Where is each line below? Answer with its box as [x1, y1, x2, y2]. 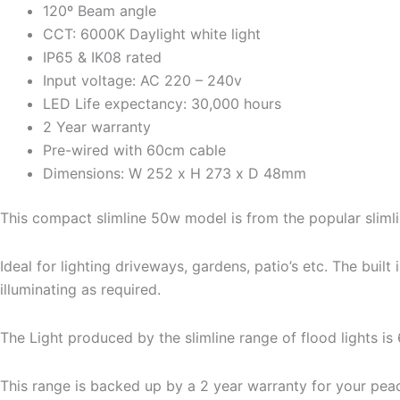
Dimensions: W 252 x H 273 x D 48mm [43, 163, 306, 182]
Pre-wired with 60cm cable [43, 140, 226, 159]
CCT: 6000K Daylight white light [43, 24, 261, 43]
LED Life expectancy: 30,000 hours [43, 94, 281, 112]
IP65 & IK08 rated [43, 47, 162, 66]
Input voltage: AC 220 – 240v [43, 71, 242, 89]
